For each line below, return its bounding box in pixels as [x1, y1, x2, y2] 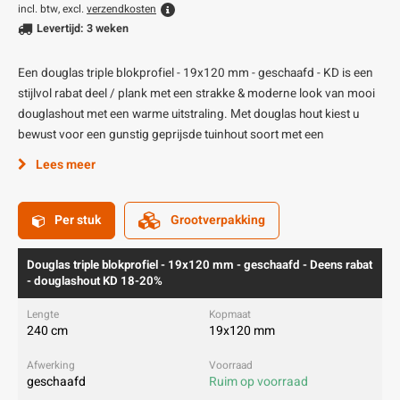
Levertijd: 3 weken [37, 21, 129, 37]
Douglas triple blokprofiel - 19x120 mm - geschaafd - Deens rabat [27, 256, 372, 274]
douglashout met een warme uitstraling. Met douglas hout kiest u [18, 105, 359, 123]
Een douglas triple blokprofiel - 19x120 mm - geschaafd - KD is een [18, 64, 373, 82]
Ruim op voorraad [209, 372, 308, 391]
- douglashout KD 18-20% [27, 272, 162, 290]
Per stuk [54, 211, 101, 229]
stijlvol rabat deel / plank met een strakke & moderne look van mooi [18, 85, 375, 103]
